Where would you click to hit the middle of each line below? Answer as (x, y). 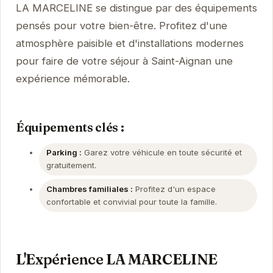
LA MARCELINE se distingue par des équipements (136, 8)
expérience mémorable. (73, 79)
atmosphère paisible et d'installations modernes (129, 44)
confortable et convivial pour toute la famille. (131, 201)
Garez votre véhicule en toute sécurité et (161, 153)
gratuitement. (71, 165)
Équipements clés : (70, 127)
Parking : (64, 153)
